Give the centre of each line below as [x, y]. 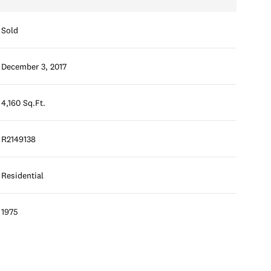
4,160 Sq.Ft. [24, 103]
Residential [23, 175]
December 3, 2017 [34, 66]
